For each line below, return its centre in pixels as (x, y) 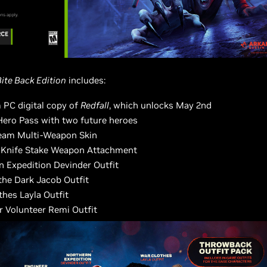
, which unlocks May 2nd (160, 105)
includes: (86, 80)
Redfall (95, 105)
